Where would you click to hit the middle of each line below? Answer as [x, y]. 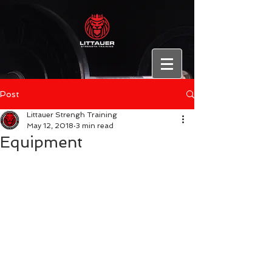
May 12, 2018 [50, 126]
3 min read [95, 126]
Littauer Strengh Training [72, 115]
